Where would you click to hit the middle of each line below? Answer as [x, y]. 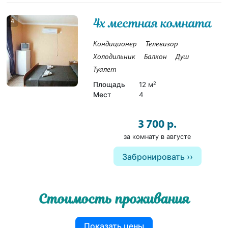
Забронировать [153, 156]
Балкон [156, 57]
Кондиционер [115, 44]
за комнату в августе [157, 136]
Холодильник [115, 57]
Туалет [105, 70]
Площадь [109, 84]
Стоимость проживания [114, 199]
